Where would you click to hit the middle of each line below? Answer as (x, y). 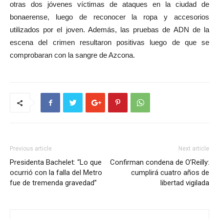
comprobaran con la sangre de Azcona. (72, 55)
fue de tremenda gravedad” (53, 183)
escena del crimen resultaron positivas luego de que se (109, 42)
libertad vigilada (185, 183)
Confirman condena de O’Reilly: (160, 162)
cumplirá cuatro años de (170, 173)
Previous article (31, 149)
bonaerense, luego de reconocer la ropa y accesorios (109, 17)
